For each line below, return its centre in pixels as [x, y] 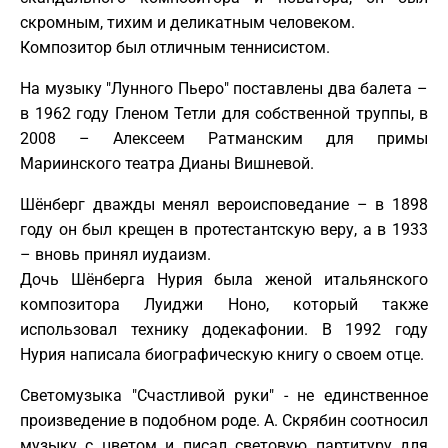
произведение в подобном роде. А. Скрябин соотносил [224, 420]
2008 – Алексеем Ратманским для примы [224, 138]
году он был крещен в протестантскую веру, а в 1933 [224, 229]
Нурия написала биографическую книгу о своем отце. [222, 354]
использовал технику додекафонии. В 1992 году [224, 329]
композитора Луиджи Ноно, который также [224, 304]
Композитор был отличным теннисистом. [175, 47]
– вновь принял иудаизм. [115, 254]
